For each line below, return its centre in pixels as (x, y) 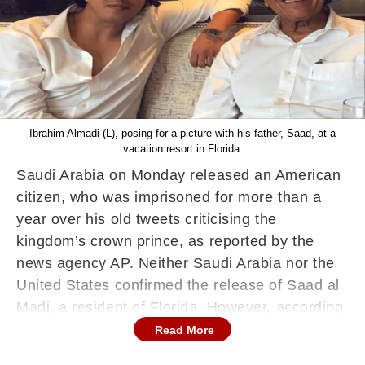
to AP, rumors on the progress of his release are (182, 329)
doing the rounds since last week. (132, 351)
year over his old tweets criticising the (147, 219)
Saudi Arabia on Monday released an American (179, 175)
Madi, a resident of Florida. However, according (180, 307)
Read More (185, 330)
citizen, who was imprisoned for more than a (169, 197)
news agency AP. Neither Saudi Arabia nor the (176, 263)
